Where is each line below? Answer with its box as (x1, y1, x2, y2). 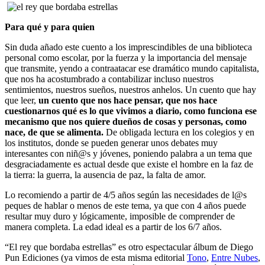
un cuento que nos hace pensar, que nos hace (36, 95, 217, 105)
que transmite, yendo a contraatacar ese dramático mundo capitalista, (5, 63, 259, 73)
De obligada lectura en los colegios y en (104, 127, 254, 137)
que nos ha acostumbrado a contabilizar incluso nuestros (5, 73, 214, 84)
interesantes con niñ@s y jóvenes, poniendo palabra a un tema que (5, 148, 252, 159)
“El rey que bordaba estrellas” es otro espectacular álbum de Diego (5, 241, 253, 252)
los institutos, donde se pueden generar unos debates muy (5, 137, 218, 148)
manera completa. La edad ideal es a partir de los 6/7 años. (5, 221, 222, 232)
